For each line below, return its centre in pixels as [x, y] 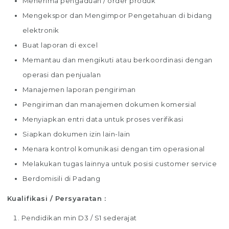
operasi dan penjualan [62, 74]
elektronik [41, 30]
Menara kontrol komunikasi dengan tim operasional [113, 148]
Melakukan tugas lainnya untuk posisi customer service [120, 163]
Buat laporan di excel [60, 45]
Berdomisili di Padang [61, 178]
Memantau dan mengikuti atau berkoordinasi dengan [117, 60]
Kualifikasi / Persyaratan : [56, 198]
